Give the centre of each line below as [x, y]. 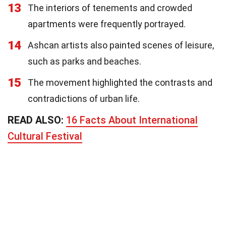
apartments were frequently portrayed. [107, 24]
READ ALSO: [37, 120]
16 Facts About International [132, 120]
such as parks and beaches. [84, 62]
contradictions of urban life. [84, 99]
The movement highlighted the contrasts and [120, 83]
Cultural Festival [45, 136]
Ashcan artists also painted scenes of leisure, [121, 45]
